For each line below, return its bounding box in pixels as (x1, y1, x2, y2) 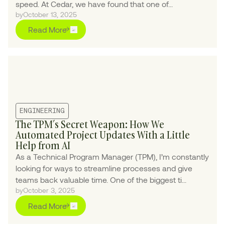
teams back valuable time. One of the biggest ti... (16, 175, 187, 185)
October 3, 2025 (23, 186, 75, 195)
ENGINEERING (20, 107, 65, 115)
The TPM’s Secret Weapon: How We (16, 118, 165, 132)
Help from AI (16, 139, 71, 153)
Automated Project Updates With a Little (16, 128, 190, 142)
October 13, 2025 (23, 10, 77, 19)
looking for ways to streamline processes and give (16, 163, 193, 173)
